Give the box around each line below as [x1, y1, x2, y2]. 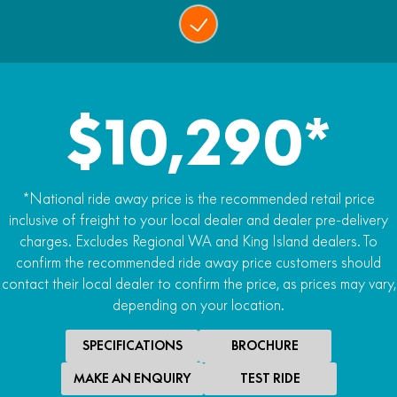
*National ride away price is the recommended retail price [22, 189, 375, 207]
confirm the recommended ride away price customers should [16, 253, 381, 271]
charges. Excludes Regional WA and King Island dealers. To [19, 231, 378, 250]
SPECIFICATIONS [82, 337, 183, 354]
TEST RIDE [239, 370, 300, 386]
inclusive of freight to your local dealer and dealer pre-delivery [9, 210, 388, 229]
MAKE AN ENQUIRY [73, 370, 191, 386]
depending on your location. [113, 295, 284, 314]
